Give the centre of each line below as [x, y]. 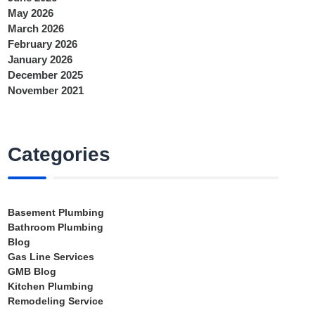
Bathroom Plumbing [56, 227]
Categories [59, 155]
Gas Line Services [51, 256]
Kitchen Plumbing [51, 286]
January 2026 [40, 60]
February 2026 [43, 44]
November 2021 [46, 91]
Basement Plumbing [56, 212]
